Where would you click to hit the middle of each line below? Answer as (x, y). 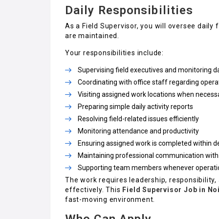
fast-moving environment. (110, 199)
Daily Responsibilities (129, 10)
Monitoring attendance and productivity (138, 131)
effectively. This (94, 189)
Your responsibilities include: (114, 53)
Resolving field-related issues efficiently (138, 119)
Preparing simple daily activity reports (135, 106)
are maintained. (92, 35)
